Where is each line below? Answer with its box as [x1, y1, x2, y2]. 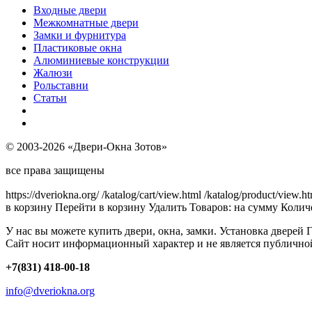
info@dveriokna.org [6, 284, 95, 297]
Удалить [148, 201, 187, 213]
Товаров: [189, 201, 231, 213]
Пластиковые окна [33, 41, 122, 54]
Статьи [33, 91, 67, 104]
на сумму [234, 201, 278, 213]
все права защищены [6, 164, 104, 176]
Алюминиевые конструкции [33, 54, 169, 66]
